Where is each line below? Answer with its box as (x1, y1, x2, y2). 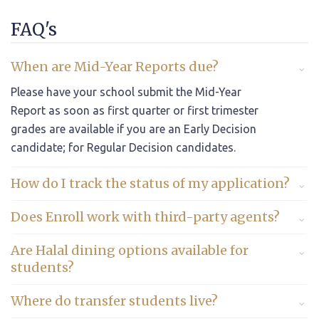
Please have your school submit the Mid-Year (11, 85, 241, 98)
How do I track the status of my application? (11, 174, 290, 192)
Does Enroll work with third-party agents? (11, 208, 280, 225)
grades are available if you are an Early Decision (11, 122, 256, 135)
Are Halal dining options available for (11, 241, 249, 258)
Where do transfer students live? (11, 292, 218, 309)
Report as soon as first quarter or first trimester (11, 103, 258, 117)
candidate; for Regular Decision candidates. (11, 140, 236, 154)
